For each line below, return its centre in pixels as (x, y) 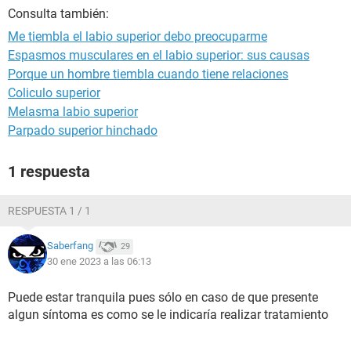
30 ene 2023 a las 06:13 (99, 261)
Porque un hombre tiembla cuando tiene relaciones (148, 74)
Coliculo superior (54, 93)
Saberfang (70, 246)
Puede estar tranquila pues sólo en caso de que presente (163, 297)
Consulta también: (58, 14)
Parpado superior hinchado (83, 130)
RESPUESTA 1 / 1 (49, 211)
